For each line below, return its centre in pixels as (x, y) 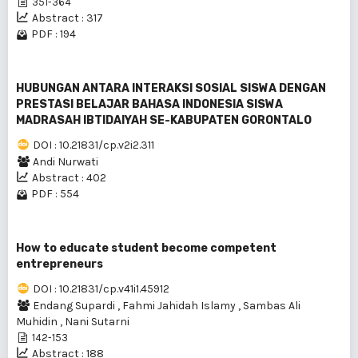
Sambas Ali (272, 306)
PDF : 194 (54, 34)
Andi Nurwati (66, 162)
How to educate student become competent (146, 248)
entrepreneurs (60, 264)
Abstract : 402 (69, 178)
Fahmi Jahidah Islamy (180, 306)
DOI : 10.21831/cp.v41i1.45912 (101, 289)
